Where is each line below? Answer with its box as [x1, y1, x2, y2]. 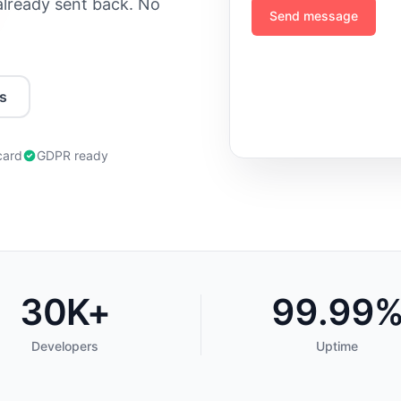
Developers [31, 338, 98, 354]
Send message [269, 7, 358, 23]
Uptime [316, 338, 358, 354]
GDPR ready [37, 148, 108, 163]
